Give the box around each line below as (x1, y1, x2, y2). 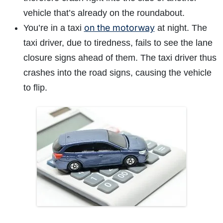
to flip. (23, 83, 50, 93)
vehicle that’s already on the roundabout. (23, 8, 187, 18)
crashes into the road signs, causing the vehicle (23, 68, 212, 78)
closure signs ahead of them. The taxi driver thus (23, 53, 217, 63)
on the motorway (84, 22, 155, 33)
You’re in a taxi (23, 23, 84, 33)
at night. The (154, 23, 207, 33)
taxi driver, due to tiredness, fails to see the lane (23, 38, 213, 48)
